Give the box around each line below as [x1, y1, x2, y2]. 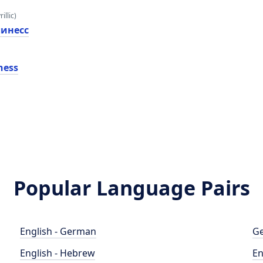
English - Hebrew [20, 247, 96, 259]
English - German [20, 225, 97, 238]
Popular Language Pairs [13, 174, 250, 201]
